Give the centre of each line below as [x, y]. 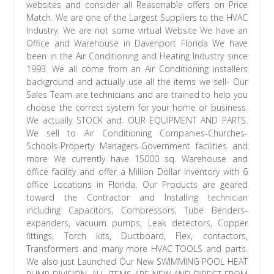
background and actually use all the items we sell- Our [137, 82]
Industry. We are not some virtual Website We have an [137, 31]
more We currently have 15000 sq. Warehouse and [137, 159]
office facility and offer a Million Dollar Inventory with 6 [137, 172]
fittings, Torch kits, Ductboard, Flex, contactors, [137, 236]
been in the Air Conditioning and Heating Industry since [137, 56]
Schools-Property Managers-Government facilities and [137, 146]
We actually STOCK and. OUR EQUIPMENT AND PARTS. [137, 120]
